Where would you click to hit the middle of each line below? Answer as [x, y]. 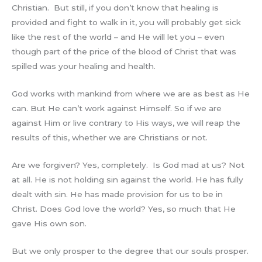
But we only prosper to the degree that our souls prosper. [130, 251]
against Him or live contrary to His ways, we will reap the [126, 123]
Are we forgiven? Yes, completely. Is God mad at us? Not [128, 165]
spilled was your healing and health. [84, 66]
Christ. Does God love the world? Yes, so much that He [124, 208]
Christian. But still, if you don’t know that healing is [115, 8]
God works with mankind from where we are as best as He [131, 94]
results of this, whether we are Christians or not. [110, 138]
